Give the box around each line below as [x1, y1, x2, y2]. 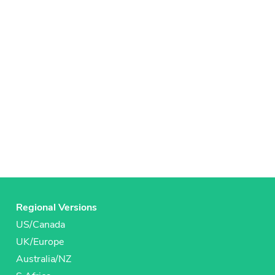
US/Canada [16, 218, 65, 232]
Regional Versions [16, 201, 97, 215]
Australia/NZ [16, 252, 71, 266]
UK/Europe [16, 235, 64, 249]
